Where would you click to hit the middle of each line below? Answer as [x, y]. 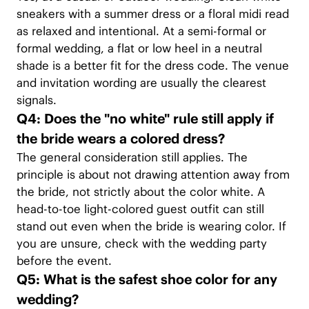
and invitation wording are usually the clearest [141, 83]
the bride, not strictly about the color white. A [140, 192]
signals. [36, 100]
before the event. [64, 261]
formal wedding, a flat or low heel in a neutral [139, 49]
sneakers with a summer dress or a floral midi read [152, 14]
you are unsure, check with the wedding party [141, 244]
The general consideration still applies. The [132, 158]
